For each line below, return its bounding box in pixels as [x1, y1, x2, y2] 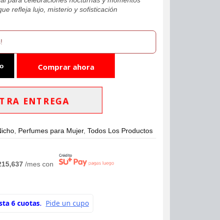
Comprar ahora [37, 61, 94, 72]
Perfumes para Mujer [18, 126, 84, 135]
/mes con [25, 160, 56, 168]
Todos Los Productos [87, 126, 153, 135]
